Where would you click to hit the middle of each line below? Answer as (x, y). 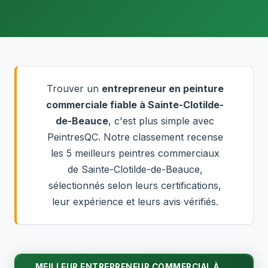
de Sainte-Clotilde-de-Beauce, (135, 169)
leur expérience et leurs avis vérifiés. (135, 202)
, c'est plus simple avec (161, 121)
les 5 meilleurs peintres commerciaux (135, 153)
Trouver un (74, 89)
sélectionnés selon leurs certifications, (135, 185)
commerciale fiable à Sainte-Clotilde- (135, 105)
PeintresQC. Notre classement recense (135, 137)
